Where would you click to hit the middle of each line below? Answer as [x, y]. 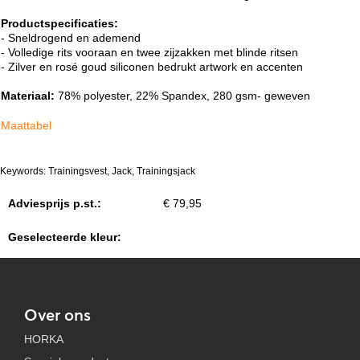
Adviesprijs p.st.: [55, 203]
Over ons [57, 315]
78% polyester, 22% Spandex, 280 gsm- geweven [184, 96]
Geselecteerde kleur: [65, 237]
